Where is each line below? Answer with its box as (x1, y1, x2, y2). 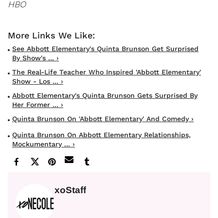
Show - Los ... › (12, 77, 63, 85)
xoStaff (54, 184, 86, 195)
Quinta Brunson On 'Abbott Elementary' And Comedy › (12, 114, 194, 123)
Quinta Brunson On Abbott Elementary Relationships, (12, 130, 191, 139)
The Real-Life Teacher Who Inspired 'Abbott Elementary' (12, 68, 201, 76)
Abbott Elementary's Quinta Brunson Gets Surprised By (12, 91, 198, 99)
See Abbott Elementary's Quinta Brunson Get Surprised (12, 44, 199, 53)
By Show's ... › (12, 54, 59, 62)
